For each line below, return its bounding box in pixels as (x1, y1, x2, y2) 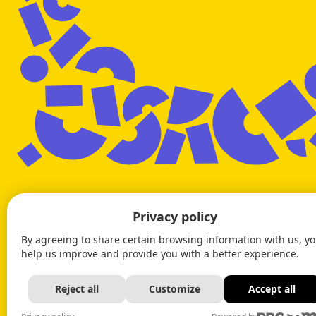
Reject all (55, 282, 99, 296)
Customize (149, 282, 200, 296)
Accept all (248, 282, 296, 296)
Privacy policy (132, 208, 217, 225)
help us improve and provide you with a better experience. (21, 247, 299, 260)
